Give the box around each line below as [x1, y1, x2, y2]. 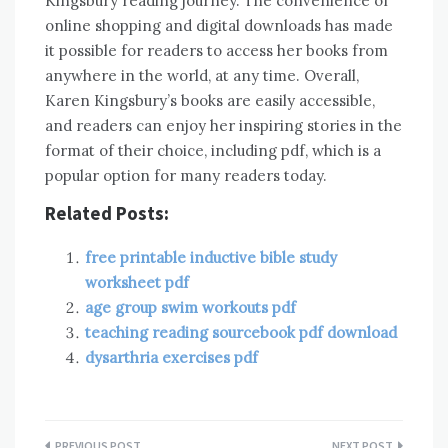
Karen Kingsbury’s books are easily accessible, [45, 90, 375, 110]
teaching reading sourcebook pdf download [85, 322, 397, 342]
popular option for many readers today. [45, 165, 327, 185]
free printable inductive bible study [85, 247, 337, 267]
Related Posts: [45, 201, 169, 225]
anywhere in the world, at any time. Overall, [45, 65, 359, 85]
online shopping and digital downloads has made [45, 15, 393, 35]
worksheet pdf [85, 272, 189, 292]
